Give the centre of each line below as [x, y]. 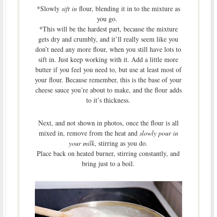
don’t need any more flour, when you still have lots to [108, 49]
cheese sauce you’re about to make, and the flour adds [108, 90]
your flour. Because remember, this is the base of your [108, 80]
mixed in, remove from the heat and [89, 133]
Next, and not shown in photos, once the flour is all [108, 123]
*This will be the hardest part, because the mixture [108, 29]
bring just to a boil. [108, 164]
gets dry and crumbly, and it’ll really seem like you [108, 39]
